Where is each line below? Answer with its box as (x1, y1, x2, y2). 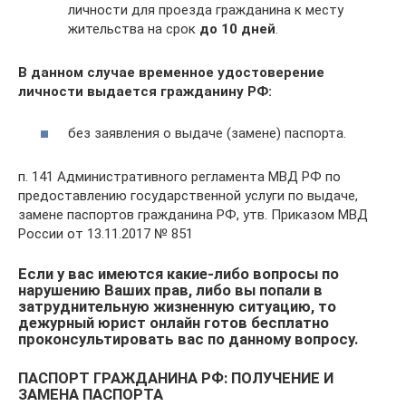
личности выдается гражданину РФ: (18, 82, 272, 100)
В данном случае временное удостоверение (18, 63, 324, 81)
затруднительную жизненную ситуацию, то (18, 298, 336, 316)
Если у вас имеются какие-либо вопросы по (18, 266, 339, 284)
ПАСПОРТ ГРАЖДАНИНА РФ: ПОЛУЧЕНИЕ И (18, 370, 333, 387)
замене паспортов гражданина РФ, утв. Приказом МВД (18, 207, 368, 224)
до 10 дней (199, 20, 275, 37)
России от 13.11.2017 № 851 (18, 226, 193, 243)
